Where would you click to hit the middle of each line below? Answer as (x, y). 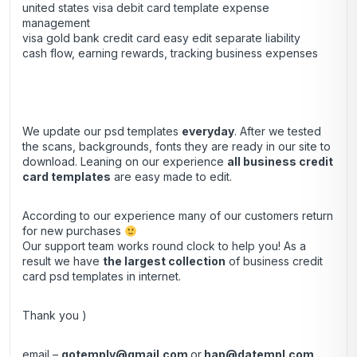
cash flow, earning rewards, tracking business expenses (170, 53)
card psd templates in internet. (102, 277)
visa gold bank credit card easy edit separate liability (161, 38)
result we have (63, 261)
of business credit (274, 261)
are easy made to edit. (171, 177)
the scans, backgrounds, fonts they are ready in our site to (177, 147)
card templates (67, 177)
